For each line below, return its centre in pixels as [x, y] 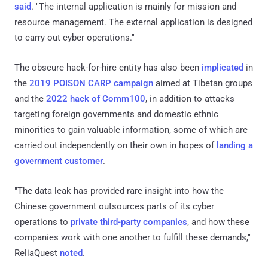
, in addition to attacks [190, 99]
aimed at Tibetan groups [203, 83]
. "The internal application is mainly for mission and [134, 7]
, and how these [218, 222]
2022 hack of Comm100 [96, 99]
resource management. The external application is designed [133, 22]
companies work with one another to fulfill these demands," [133, 238]
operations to [42, 222]
